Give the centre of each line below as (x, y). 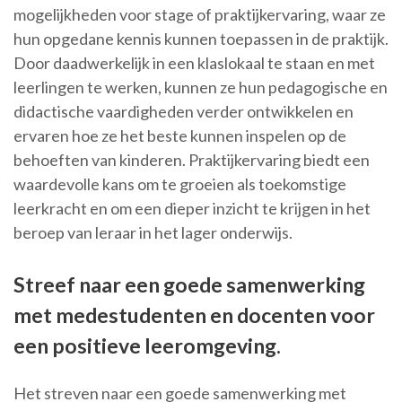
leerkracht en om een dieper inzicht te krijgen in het (192, 209)
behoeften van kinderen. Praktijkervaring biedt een (192, 160)
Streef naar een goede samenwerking (189, 285)
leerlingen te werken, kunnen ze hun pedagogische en (201, 87)
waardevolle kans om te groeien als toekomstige (180, 184)
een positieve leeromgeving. (147, 346)
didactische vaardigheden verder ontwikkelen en (184, 112)
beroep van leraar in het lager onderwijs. (153, 233)
